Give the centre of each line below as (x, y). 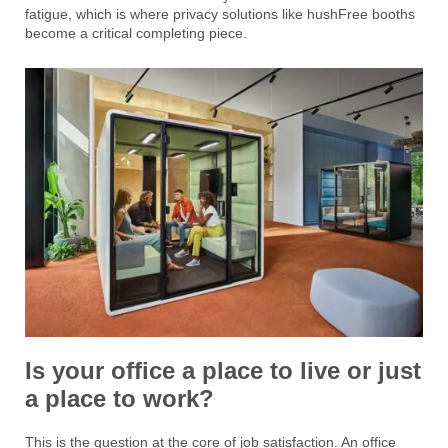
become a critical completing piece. (136, 32)
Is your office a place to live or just (223, 370)
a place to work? (119, 398)
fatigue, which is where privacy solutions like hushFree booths (220, 13)
